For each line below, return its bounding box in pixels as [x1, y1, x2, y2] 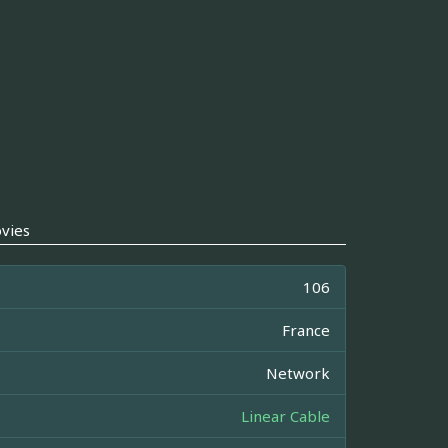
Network [266, 363, 330, 383]
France [282, 320, 330, 340]
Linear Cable [241, 406, 330, 426]
